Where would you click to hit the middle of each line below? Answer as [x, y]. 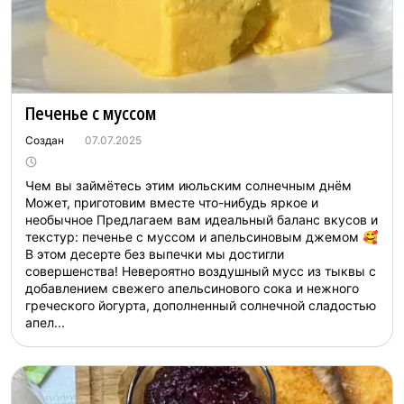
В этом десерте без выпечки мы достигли [155, 254]
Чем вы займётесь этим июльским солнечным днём [188, 185]
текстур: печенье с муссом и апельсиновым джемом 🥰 [202, 237]
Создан [46, 140]
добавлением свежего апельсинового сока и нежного [192, 288]
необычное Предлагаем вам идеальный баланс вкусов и [202, 220]
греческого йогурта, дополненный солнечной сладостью [201, 305]
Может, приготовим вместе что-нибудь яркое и [172, 202]
